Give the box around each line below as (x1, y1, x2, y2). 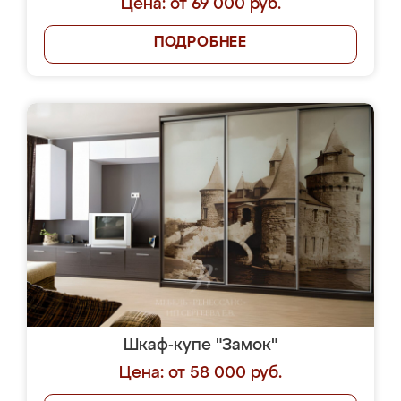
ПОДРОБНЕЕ (153, 36, 248, 50)
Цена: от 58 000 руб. (119, 365, 282, 381)
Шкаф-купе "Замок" (124, 337, 277, 354)
